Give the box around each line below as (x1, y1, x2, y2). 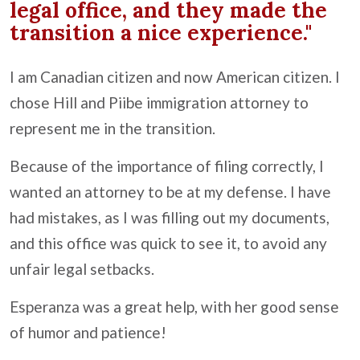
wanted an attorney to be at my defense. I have (10, 182, 331, 202)
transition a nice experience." (10, 19, 312, 47)
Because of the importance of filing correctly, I (10, 157, 324, 176)
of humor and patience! (10, 323, 166, 342)
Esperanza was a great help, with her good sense (10, 297, 339, 317)
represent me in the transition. (10, 119, 215, 138)
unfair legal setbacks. (10, 260, 154, 279)
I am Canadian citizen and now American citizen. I (10, 67, 340, 87)
